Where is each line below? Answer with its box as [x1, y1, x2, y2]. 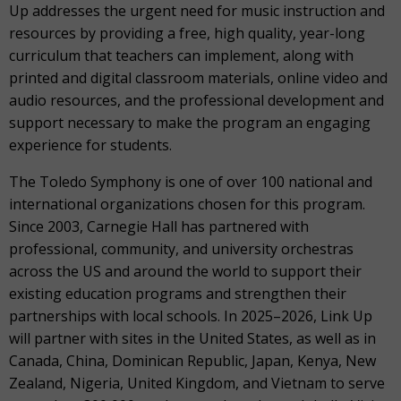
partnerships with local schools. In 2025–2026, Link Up [9, 306, 372, 326]
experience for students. [9, 135, 175, 155]
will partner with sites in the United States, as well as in [9, 328, 376, 348]
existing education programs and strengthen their [9, 284, 346, 303]
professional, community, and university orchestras [9, 239, 354, 259]
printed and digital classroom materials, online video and [9, 68, 388, 88]
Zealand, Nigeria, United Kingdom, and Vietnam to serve [9, 373, 385, 393]
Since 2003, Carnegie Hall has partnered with [9, 217, 309, 236]
